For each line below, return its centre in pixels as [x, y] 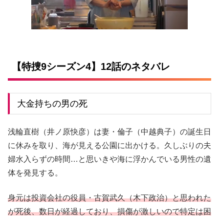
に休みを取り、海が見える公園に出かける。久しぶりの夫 [109, 146]
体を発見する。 [35, 173]
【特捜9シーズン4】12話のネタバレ [91, 66]
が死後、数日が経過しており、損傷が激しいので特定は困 [109, 211]
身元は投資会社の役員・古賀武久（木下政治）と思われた [109, 197]
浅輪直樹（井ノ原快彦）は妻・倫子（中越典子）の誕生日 [109, 132]
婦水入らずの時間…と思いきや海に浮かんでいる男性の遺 [109, 159]
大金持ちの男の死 [52, 103]
